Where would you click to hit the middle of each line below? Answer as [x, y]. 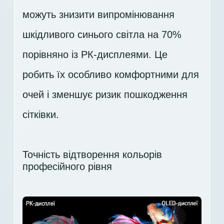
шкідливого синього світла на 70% [102, 34]
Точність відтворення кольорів [92, 154]
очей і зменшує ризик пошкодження [105, 94]
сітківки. [41, 114]
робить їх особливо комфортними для [111, 74]
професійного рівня [67, 166]
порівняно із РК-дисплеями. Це [95, 54]
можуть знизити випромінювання [98, 14]
